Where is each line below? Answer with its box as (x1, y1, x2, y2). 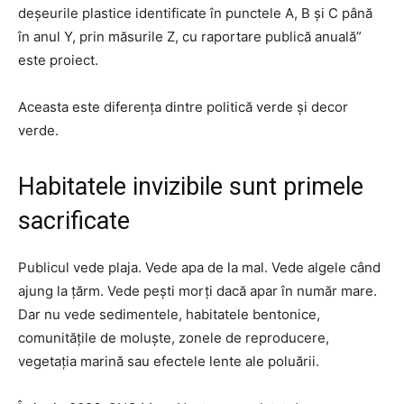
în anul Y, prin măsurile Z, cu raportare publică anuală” (18, 27, 362, 45)
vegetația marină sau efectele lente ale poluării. (18, 352, 319, 370)
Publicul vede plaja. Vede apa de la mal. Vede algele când (18, 258, 381, 276)
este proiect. (18, 50, 98, 69)
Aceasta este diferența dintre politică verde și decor (18, 97, 348, 115)
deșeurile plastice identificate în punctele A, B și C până (18, 4, 372, 22)
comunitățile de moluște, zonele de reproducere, (18, 328, 329, 346)
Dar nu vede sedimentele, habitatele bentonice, (18, 305, 320, 323)
